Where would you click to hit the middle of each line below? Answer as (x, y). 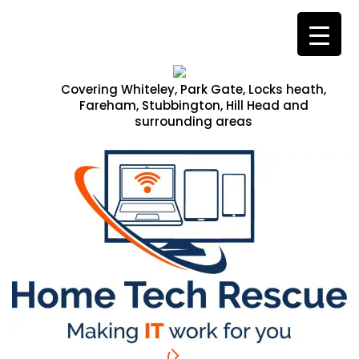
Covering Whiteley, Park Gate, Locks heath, (194, 89)
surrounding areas (194, 121)
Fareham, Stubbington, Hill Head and (194, 105)
